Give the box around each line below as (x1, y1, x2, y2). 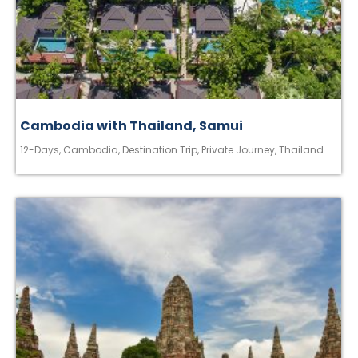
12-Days (20, 142, 59, 157)
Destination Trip (122, 142, 197, 157)
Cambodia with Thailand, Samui (20, 116, 243, 135)
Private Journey (201, 142, 275, 157)
